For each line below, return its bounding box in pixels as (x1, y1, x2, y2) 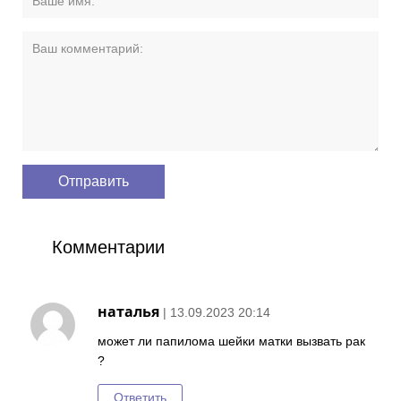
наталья (98, 302, 160, 321)
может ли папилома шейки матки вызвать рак (98, 334, 366, 348)
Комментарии (52, 237, 166, 257)
